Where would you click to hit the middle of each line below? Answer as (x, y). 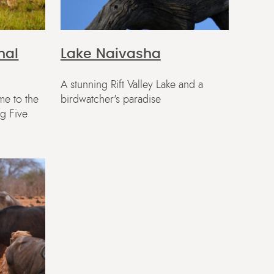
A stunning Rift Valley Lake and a (131, 85)
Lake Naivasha (110, 54)
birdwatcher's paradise (110, 99)
